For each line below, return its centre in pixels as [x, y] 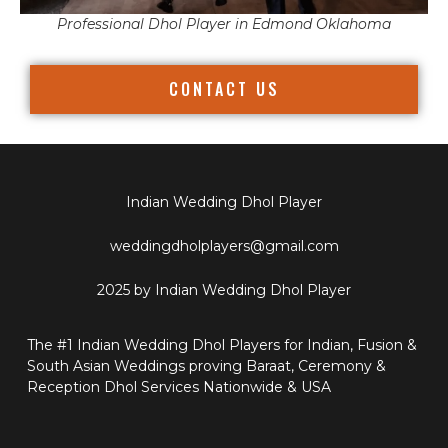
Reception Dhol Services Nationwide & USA [179, 386]
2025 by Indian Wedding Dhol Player [224, 289]
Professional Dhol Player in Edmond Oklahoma [224, 23]
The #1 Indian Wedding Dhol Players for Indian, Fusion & [222, 344]
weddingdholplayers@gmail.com [224, 245]
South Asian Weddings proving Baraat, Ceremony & [206, 365]
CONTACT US [224, 88]
